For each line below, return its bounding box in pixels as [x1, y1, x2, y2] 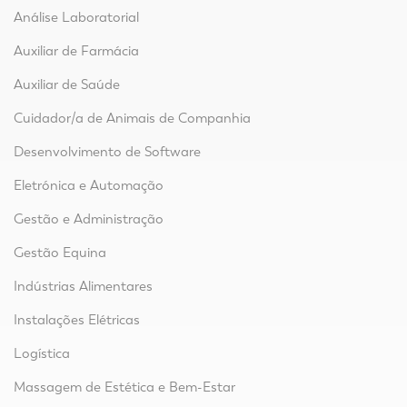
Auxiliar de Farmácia [14, 43, 139, 60]
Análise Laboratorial [14, 9, 139, 26]
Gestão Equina [14, 244, 106, 262]
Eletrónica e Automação [14, 177, 164, 194]
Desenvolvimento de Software [14, 144, 201, 161]
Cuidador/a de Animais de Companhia [14, 110, 251, 127]
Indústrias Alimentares [14, 278, 153, 295]
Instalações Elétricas [14, 312, 140, 329]
